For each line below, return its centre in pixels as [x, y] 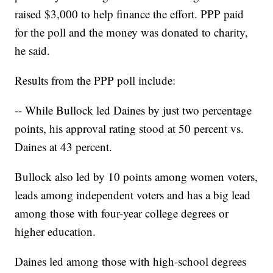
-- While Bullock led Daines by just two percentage [133, 110]
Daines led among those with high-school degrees [131, 261]
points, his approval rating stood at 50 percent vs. [129, 129]
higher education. [55, 232]
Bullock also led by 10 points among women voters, [136, 177]
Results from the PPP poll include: [95, 80]
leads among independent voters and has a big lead [133, 195]
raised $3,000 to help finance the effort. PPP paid [129, 14]
